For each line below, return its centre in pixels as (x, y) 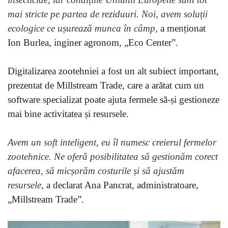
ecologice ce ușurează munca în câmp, (83, 28)
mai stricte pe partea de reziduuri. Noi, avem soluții (108, 14)
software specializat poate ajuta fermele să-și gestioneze (113, 100)
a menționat (182, 28)
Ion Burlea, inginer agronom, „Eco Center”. (93, 43)
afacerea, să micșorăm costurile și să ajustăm (96, 171)
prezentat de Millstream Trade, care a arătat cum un (106, 85)
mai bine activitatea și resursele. (68, 114)
